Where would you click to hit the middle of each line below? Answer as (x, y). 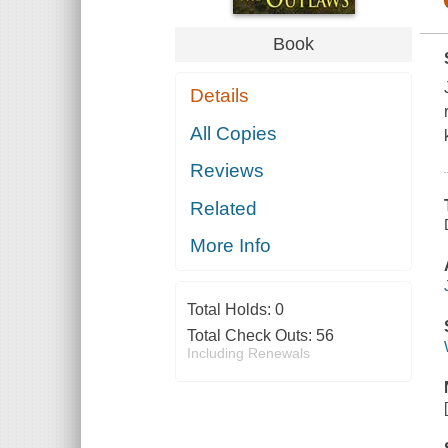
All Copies (234, 133)
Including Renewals (248, 353)
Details (220, 96)
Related (224, 208)
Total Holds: (230, 310)
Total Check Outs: (251, 336)
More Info (231, 246)
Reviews (227, 171)
